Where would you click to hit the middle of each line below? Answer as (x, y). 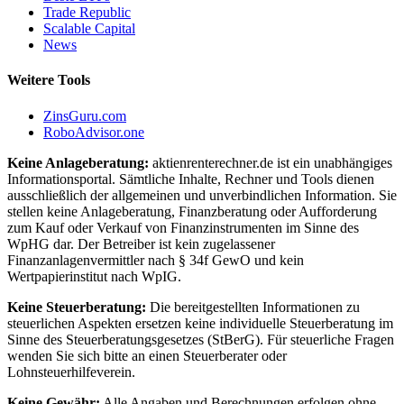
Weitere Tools (49, 80)
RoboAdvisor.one (94, 132)
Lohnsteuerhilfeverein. (71, 372)
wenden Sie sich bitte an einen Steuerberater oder (147, 355)
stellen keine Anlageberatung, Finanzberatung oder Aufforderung (192, 211)
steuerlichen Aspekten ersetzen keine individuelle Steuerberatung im (200, 323)
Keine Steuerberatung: (77, 307)
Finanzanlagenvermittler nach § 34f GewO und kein (156, 260)
